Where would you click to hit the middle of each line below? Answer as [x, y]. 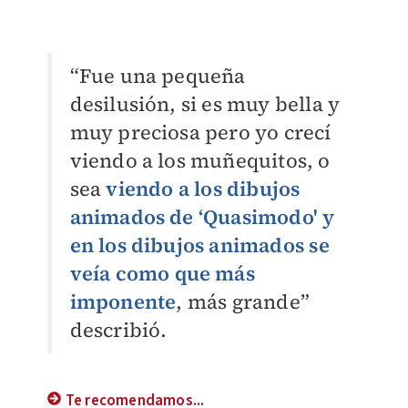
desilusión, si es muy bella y [205, 104]
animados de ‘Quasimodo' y [202, 217]
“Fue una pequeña [158, 76]
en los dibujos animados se [199, 245]
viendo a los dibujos [203, 189]
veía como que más [162, 274]
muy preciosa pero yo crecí [200, 133]
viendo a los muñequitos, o [200, 161]
